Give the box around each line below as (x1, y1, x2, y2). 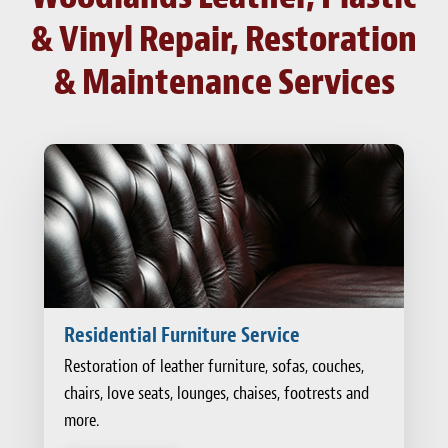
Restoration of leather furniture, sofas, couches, (64, 355, 364, 379)
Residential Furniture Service (64, 322, 300, 349)
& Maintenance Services (53, 59, 395, 106)
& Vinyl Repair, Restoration (31, 16, 417, 63)
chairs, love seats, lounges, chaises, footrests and (64, 382, 369, 406)
